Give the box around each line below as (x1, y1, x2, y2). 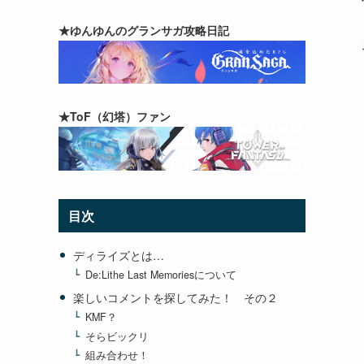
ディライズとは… (72, 247, 164, 264)
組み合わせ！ (85, 347, 149, 362)
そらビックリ (85, 328, 149, 344)
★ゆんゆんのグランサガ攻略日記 (58, 21, 229, 38)
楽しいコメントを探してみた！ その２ (72, 289, 278, 306)
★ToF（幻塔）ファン (58, 108, 171, 125)
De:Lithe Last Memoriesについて (85, 267, 237, 283)
